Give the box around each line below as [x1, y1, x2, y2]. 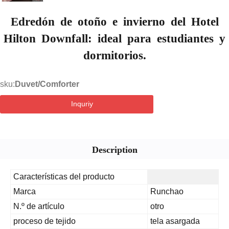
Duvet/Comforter [15, 79, 79, 88]
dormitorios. [83, 48, 146, 60]
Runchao [150, 187, 184, 196]
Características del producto [13, 172, 114, 181]
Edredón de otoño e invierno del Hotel [10, 14, 219, 26]
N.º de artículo [13, 201, 64, 211]
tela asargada [150, 216, 200, 225]
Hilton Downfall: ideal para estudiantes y [4, 31, 225, 43]
